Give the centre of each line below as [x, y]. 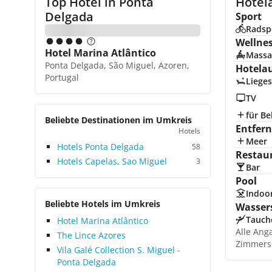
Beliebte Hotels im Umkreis [103, 204]
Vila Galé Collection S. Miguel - [119, 250]
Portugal [62, 77]
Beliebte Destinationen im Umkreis [118, 120]
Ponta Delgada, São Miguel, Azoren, [117, 65]
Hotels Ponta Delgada [100, 147]
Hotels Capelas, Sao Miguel [112, 161]
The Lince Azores [91, 235]
